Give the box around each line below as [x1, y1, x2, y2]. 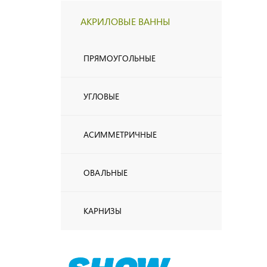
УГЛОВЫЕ [83, 91, 119, 103]
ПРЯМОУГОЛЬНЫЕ [83, 52, 156, 64]
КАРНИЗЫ [83, 205, 122, 217]
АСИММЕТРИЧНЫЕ [83, 129, 157, 141]
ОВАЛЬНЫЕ [83, 167, 128, 179]
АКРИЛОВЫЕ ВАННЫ [80, 15, 170, 28]
